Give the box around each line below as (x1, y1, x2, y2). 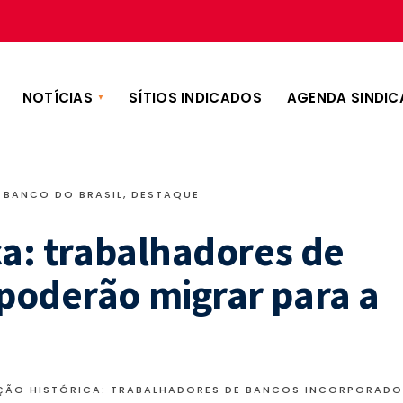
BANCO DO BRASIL (4, 187, 123, 201)
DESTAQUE (131, 187, 200, 201)
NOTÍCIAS (22, 88, 94, 107)
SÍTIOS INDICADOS (129, 88, 262, 107)
